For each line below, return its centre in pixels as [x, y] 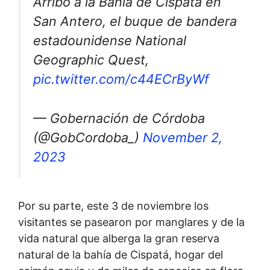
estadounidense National [110, 41]
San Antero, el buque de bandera [135, 21]
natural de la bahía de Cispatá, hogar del [121, 255]
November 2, [183, 137]
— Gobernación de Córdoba [119, 118]
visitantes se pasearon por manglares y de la [131, 222]
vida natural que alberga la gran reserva [119, 239]
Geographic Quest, [91, 60]
